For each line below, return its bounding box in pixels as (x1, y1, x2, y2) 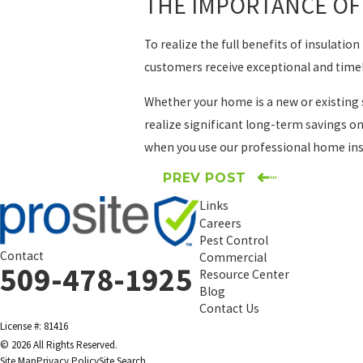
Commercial (199, 250, 267, 266)
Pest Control (199, 233, 268, 249)
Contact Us (199, 301, 259, 317)
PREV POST (163, 170, 247, 186)
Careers (199, 216, 241, 232)
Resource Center (199, 267, 289, 283)
